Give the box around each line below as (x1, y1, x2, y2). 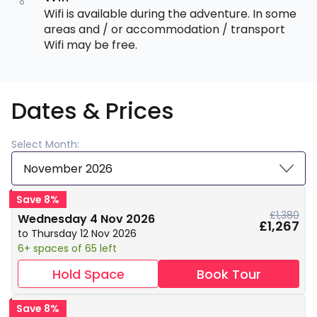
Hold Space (52, 265, 125, 283)
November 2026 (23, 160, 113, 177)
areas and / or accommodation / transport (44, 21, 285, 38)
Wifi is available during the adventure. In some (44, 6, 296, 22)
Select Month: (11, 137, 79, 151)
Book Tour (197, 265, 261, 283)
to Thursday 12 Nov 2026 (18, 226, 137, 241)
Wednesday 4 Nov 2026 (18, 211, 155, 227)
